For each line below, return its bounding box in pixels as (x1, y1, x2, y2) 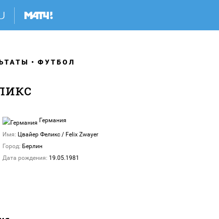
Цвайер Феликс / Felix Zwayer (18, 131, 98, 138)
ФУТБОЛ (38, 58, 75, 66)
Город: (2, 143, 21, 150)
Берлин (22, 143, 43, 150)
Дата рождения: (2, 154, 47, 161)
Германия (38, 117, 66, 124)
